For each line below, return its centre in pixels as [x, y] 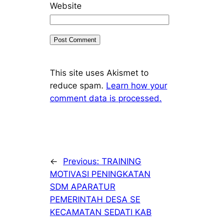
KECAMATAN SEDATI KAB [101, 212]
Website [66, 6]
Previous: [83, 162]
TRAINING [122, 162]
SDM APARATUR [83, 187]
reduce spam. [78, 86]
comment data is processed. [106, 99]
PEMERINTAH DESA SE [95, 200]
